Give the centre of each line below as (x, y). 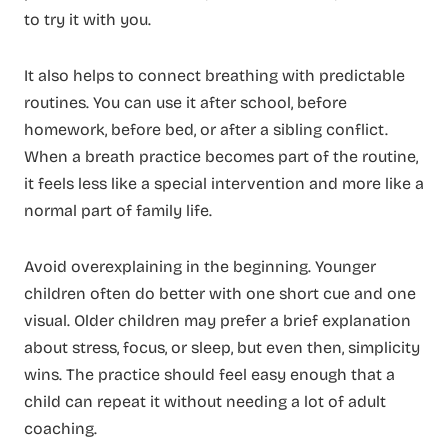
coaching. (60, 428)
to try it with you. (87, 19)
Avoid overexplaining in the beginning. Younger (200, 266)
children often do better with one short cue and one (220, 293)
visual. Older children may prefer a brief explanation (217, 320)
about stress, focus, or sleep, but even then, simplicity (222, 347)
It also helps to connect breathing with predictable (214, 75)
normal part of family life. (118, 210)
